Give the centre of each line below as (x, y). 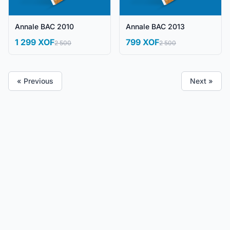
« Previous (35, 81)
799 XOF (142, 42)
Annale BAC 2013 (155, 27)
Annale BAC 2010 (44, 27)
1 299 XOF (35, 42)
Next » (202, 81)
